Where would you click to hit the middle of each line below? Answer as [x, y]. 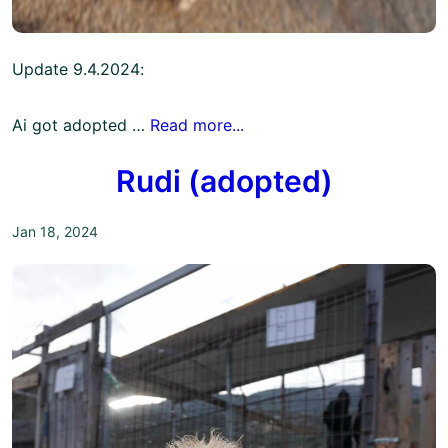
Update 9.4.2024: [78, 69]
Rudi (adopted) [224, 181]
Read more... [197, 125]
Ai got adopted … [81, 125]
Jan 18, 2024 [55, 232]
